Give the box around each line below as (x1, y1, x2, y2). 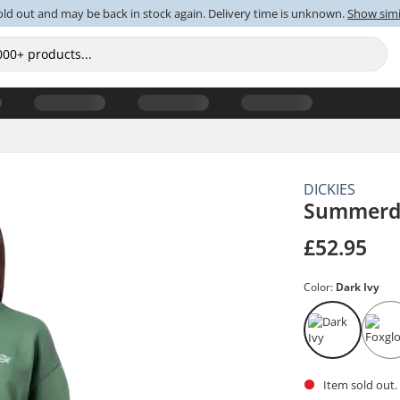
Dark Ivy (336, 279, 380, 295)
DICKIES (304, 179, 356, 199)
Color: (304, 279, 337, 295)
